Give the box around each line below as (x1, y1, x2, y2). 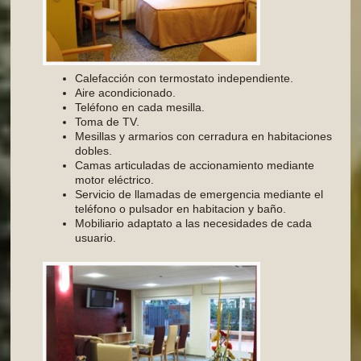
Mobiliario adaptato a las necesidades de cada (75, 217, 313, 230)
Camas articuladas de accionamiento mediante (75, 159, 315, 172)
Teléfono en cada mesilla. (75, 101, 205, 114)
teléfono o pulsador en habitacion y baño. (75, 202, 287, 216)
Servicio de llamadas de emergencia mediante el (75, 188, 324, 201)
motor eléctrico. (75, 173, 155, 187)
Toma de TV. (75, 115, 140, 129)
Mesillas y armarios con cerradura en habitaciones (75, 130, 333, 143)
